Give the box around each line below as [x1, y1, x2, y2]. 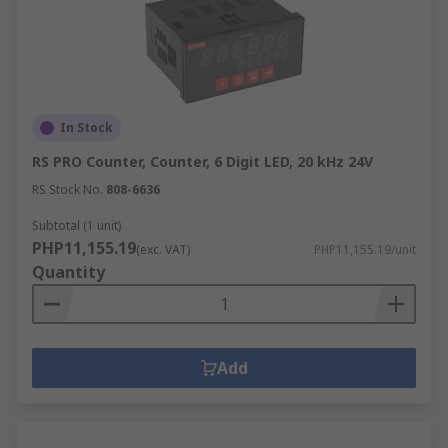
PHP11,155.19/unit [314, 241, 416, 258]
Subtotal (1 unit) [32, 217, 121, 234]
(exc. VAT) [136, 241, 190, 258]
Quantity [32, 261, 105, 283]
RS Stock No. [32, 181, 103, 198]
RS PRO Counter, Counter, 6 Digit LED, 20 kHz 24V [32, 152, 373, 171]
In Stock [60, 119, 113, 136]
